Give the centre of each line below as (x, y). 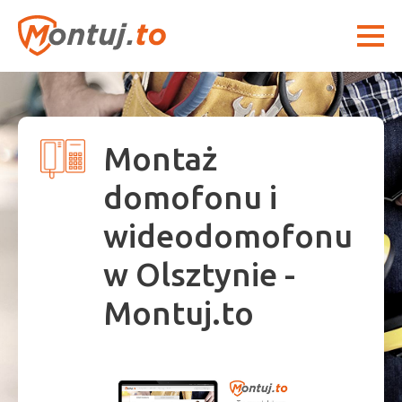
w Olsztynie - (199, 274)
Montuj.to (179, 313)
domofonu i (190, 197)
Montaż (160, 158)
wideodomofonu (228, 236)
